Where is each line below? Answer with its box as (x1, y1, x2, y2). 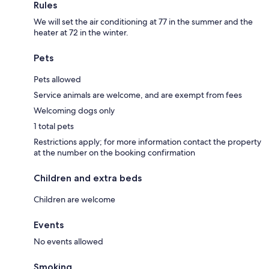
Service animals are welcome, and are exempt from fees (34, 89, 242, 100)
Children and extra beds (34, 172, 142, 184)
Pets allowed (34, 74, 81, 85)
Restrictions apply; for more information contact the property (34, 136, 261, 147)
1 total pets (34, 121, 74, 131)
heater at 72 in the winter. (34, 27, 128, 38)
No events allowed (34, 236, 103, 247)
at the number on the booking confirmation (34, 147, 195, 158)
